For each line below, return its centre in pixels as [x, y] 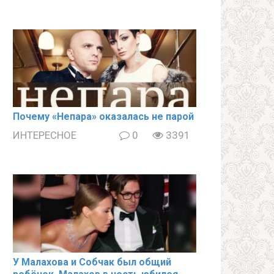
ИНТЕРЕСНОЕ [45, 135]
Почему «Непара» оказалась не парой [103, 117]
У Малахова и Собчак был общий [92, 262]
